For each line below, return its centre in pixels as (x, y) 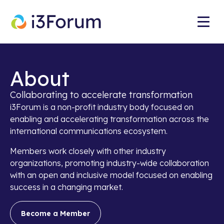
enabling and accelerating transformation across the (109, 119)
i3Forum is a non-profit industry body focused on (102, 107)
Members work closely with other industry (88, 151)
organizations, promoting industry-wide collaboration (109, 163)
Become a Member (55, 213)
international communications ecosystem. (89, 131)
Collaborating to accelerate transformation (101, 95)
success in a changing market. (66, 187)
